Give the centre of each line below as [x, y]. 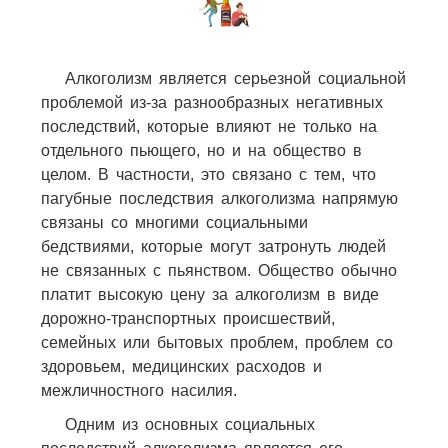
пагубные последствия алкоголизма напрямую [219, 198]
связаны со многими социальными [174, 222]
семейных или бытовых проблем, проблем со [216, 342]
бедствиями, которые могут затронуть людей [213, 246]
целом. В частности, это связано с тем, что [208, 174]
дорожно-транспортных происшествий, [187, 318]
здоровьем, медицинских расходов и [181, 366]
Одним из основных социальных [189, 424]
